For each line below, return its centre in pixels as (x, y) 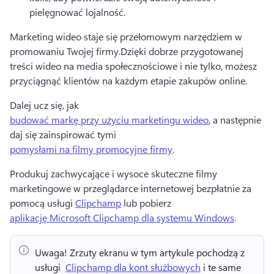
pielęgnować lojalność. (79, 12)
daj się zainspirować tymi (64, 135)
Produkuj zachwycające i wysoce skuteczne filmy (113, 174)
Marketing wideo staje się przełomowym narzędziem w (126, 37)
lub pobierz (147, 203)
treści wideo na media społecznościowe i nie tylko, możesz (133, 66)
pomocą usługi (43, 203)
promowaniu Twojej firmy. (65, 51)
